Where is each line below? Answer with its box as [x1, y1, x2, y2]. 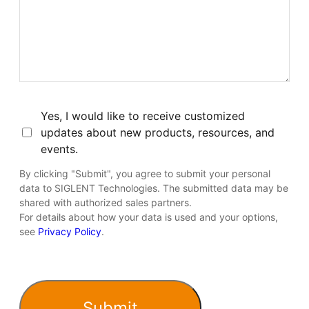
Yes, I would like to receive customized [41, 108, 245, 123]
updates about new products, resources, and [41, 125, 275, 139]
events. [41, 141, 78, 156]
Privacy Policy [38, 225, 101, 237]
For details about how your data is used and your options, [19, 210, 278, 223]
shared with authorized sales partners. [19, 196, 192, 208]
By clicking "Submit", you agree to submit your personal [19, 167, 270, 179]
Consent [19, 108, 62, 122]
